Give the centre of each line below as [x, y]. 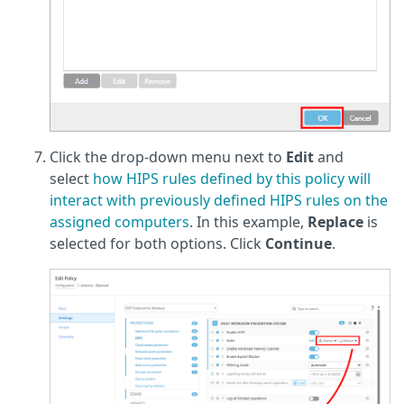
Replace [337, 222]
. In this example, [248, 222]
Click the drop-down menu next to [168, 157]
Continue [298, 243]
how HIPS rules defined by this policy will [232, 179]
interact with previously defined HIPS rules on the [219, 200]
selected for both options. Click [157, 243]
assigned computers [119, 222]
